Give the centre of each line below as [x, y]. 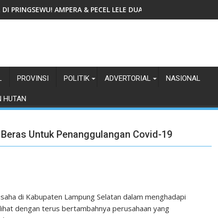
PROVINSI [33, 78]
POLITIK [77, 78]
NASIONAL [183, 78]
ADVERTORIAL [128, 78]
